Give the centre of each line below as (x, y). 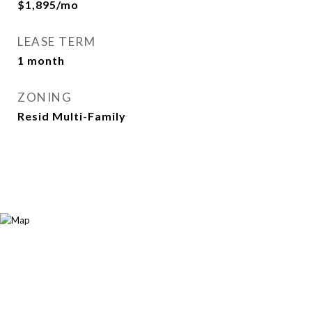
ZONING (45, 97)
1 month (41, 60)
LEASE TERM (56, 41)
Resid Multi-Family (72, 116)
